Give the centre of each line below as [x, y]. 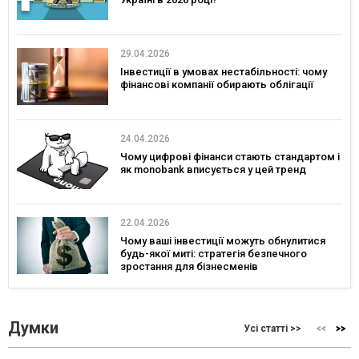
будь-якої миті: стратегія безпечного [214, 254]
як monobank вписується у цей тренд [213, 169]
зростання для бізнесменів [189, 267]
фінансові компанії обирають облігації [217, 84]
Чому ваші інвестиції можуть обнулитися [223, 241]
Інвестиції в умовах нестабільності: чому [224, 71]
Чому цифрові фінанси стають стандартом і [230, 156]
